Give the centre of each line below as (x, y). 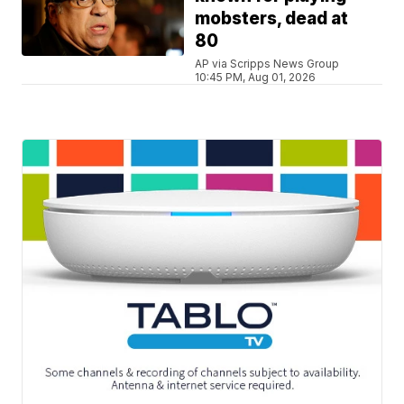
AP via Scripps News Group (267, 64)
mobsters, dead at (272, 19)
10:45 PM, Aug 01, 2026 (256, 78)
